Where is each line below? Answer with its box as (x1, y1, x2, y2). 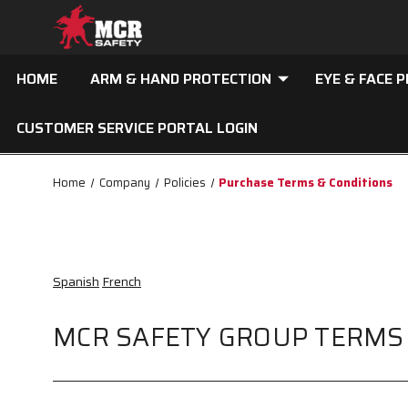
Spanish (53, 271, 99, 291)
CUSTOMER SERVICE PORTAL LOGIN (16, 117, 258, 139)
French (102, 271, 141, 291)
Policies (163, 173, 206, 192)
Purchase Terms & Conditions (219, 173, 393, 192)
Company (98, 173, 150, 192)
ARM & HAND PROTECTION (90, 67, 271, 90)
